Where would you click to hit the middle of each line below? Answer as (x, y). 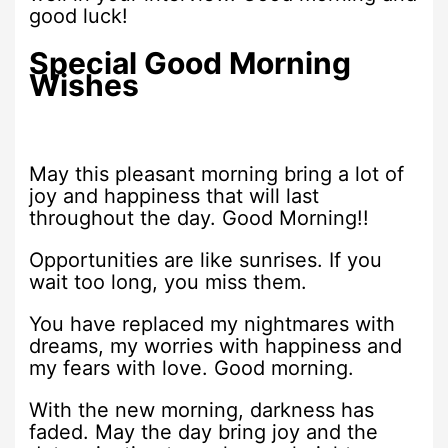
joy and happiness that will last (174, 196)
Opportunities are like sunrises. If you (206, 260)
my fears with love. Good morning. (192, 368)
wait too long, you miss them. (168, 282)
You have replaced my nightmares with (212, 324)
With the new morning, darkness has (202, 410)
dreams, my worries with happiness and (216, 346)
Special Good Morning (190, 63)
